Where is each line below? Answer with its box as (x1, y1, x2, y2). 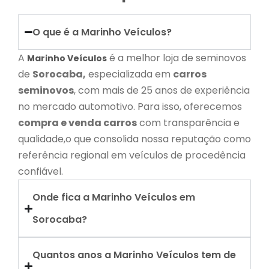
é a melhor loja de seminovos (107, 51, 246, 65)
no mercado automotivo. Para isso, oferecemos (18, 100, 242, 113)
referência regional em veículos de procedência (18, 148, 246, 162)
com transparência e (137, 116, 240, 130)
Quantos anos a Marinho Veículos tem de (32, 248, 237, 262)
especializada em (86, 67, 173, 81)
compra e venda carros (18, 116, 137, 130)
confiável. (18, 165, 63, 178)
